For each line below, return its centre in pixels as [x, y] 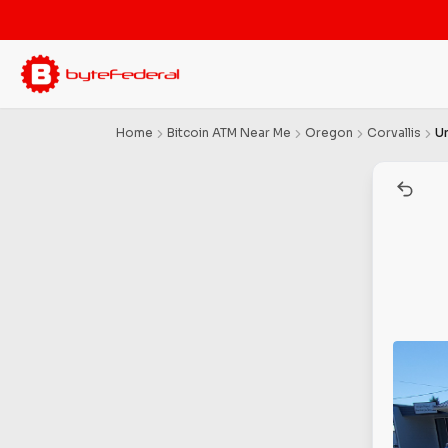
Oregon [329, 132]
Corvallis [394, 132]
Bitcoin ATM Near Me [229, 132]
